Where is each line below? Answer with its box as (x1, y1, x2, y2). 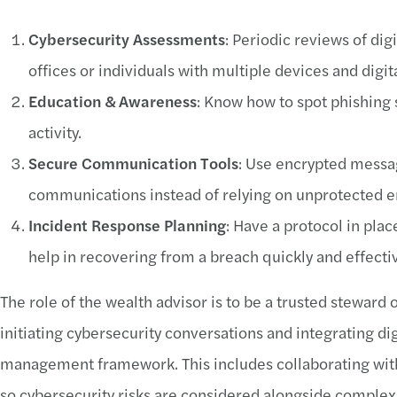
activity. (28, 121, 82, 143)
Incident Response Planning (28, 214, 226, 236)
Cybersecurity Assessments (28, 27, 225, 50)
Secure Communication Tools (28, 152, 238, 174)
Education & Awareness (28, 90, 197, 112)
